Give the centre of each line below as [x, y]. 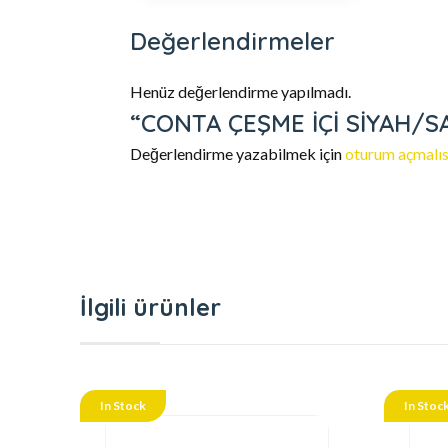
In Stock [123, 406]
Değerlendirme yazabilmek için [237, 154]
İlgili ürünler [150, 307]
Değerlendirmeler [232, 41]
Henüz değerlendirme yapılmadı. [240, 92]
